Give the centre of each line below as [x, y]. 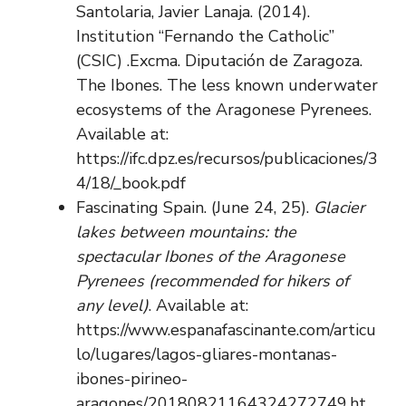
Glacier [339, 207]
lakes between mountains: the [186, 232]
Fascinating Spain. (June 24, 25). [195, 207]
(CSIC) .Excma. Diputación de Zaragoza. [219, 60]
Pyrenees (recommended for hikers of [213, 280]
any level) [112, 305]
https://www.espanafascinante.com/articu [226, 329]
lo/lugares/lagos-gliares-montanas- [207, 354]
